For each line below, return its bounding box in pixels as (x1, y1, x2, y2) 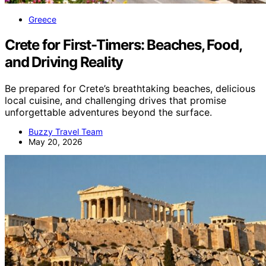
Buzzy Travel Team (28, 126, 103, 137)
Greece (28, 14, 56, 24)
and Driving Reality (5, 53, 123, 71)
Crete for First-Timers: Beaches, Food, (5, 36, 242, 53)
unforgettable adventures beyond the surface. (5, 106, 212, 118)
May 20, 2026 (28, 136, 83, 147)
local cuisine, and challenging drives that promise (5, 94, 226, 106)
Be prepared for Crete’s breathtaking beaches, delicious (5, 82, 255, 94)
